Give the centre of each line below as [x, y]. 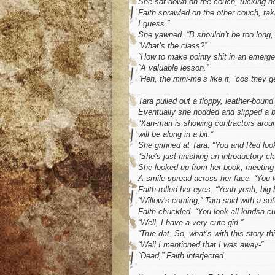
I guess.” [154, 24]
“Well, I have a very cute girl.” [191, 223]
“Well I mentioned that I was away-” [201, 245]
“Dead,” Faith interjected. [182, 256]
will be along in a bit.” [176, 134]
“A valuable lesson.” [173, 68]
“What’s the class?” [172, 46]
